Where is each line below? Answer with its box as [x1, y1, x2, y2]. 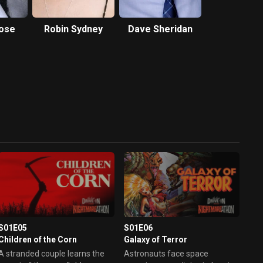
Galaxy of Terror [123, 234, 187, 244]
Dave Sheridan [128, 23, 193, 35]
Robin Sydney [44, 23, 103, 35]
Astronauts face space [123, 248, 208, 258]
